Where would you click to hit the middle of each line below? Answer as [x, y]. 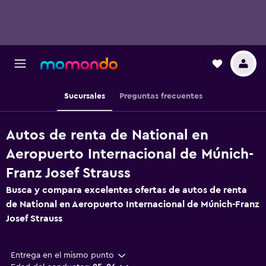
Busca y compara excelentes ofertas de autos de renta [126, 190]
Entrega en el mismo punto [62, 255]
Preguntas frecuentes [161, 96]
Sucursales [84, 96]
